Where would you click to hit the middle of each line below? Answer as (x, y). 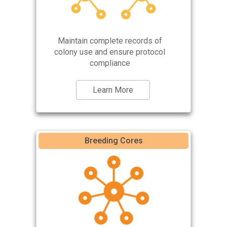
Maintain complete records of (110, 41)
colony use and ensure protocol (110, 52)
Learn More (113, 90)
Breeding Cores (113, 141)
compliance (110, 63)
